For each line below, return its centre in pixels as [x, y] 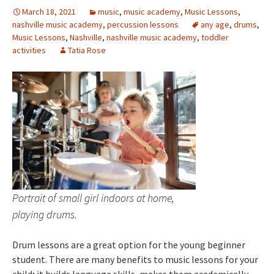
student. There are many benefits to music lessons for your [135, 259]
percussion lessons [143, 24]
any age [215, 24]
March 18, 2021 [49, 11]
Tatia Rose [87, 50]
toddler [215, 37]
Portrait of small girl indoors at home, [93, 198]
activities [29, 50]
